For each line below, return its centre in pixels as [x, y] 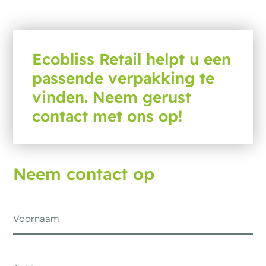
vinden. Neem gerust [112, 97]
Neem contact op [84, 174]
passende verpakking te [123, 78]
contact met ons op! [107, 116]
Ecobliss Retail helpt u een [132, 59]
